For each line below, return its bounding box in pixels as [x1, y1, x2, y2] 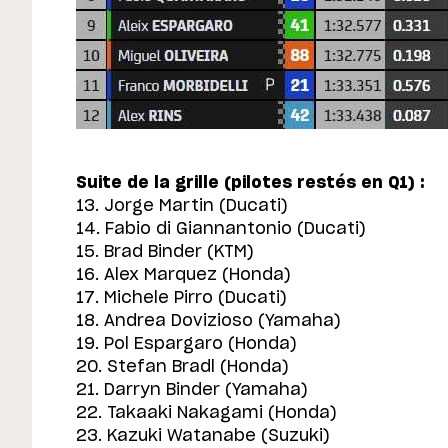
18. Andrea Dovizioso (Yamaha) [76, 312, 341, 329]
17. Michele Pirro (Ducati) [76, 289, 287, 306]
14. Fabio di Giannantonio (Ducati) [76, 220, 366, 237]
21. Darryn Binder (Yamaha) [76, 381, 308, 398]
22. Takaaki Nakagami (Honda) [76, 404, 337, 421]
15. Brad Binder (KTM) [76, 243, 254, 260]
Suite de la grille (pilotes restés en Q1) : [76, 174, 425, 191]
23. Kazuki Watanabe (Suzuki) [76, 427, 330, 444]
